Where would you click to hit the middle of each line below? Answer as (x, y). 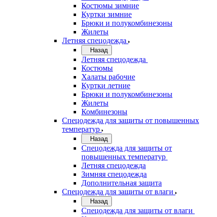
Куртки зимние (107, 14)
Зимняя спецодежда (114, 174)
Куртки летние (106, 85)
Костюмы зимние (110, 6)
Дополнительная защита (122, 183)
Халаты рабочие (108, 77)
